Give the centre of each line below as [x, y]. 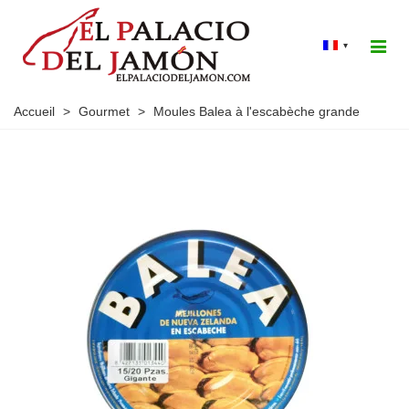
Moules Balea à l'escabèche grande [257, 112]
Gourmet [104, 112]
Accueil [34, 112]
